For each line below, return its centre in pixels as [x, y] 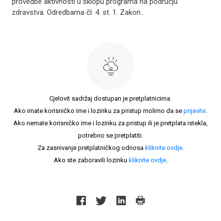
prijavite [195, 111]
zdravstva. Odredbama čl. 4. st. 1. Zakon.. [78, 12]
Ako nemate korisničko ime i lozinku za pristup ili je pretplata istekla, [110, 123]
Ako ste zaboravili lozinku [91, 160]
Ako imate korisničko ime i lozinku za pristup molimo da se [99, 111]
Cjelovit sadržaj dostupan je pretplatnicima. [110, 98]
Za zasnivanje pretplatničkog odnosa [91, 148]
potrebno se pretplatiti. [110, 135]
